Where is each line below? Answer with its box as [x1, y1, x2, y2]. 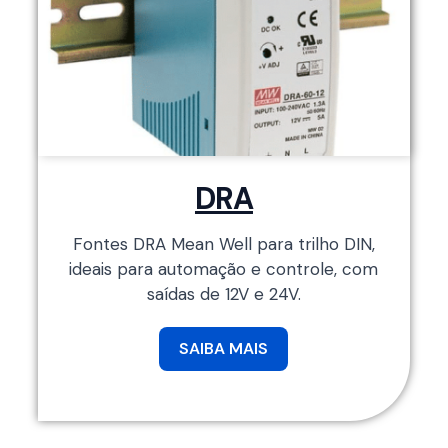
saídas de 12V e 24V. [146, 282, 301, 305]
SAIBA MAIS [179, 337, 269, 359]
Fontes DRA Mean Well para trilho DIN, [72, 232, 375, 255]
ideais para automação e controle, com [69, 257, 379, 280]
